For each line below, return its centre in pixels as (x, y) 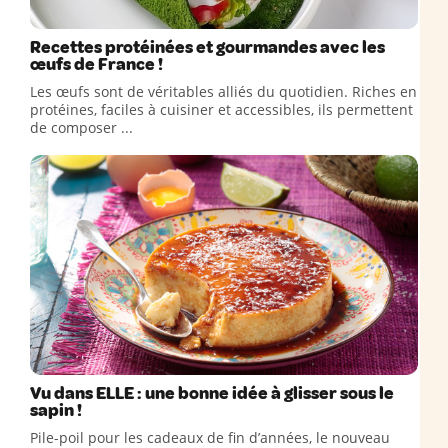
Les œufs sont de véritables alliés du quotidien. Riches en (223, 91)
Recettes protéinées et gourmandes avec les (207, 47)
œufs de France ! (96, 64)
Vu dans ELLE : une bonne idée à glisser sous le (212, 393)
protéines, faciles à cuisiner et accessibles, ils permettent (221, 109)
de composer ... (81, 127)
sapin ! (56, 410)
